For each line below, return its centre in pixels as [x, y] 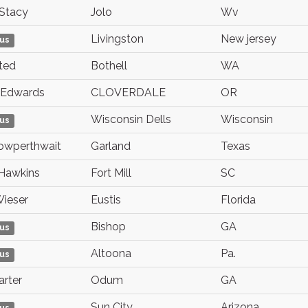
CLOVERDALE [128, 92]
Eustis [106, 200]
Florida [238, 200]
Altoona [111, 253]
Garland [111, 146]
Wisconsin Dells [131, 119]
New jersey [249, 39]
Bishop [108, 227]
